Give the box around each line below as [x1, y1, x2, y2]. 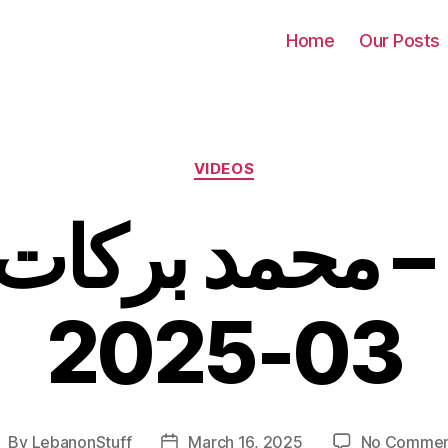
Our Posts [359, 29, 440, 51]
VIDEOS [193, 159, 255, 178]
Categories [223, 149, 312, 170]
